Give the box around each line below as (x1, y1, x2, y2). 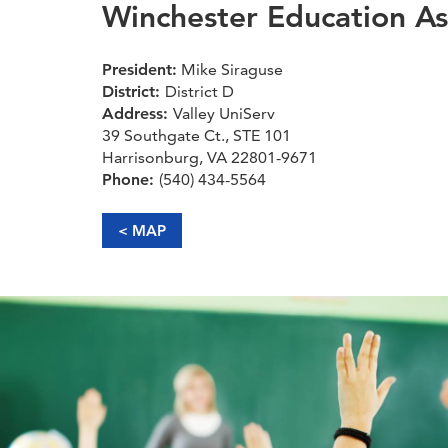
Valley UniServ (173, 103, 275, 123)
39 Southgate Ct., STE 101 (102, 125, 291, 145)
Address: (102, 103, 173, 123)
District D (165, 81, 234, 101)
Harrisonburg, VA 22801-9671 (102, 147, 317, 167)
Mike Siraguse (177, 59, 283, 79)
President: (102, 59, 177, 79)
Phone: (102, 169, 159, 189)
